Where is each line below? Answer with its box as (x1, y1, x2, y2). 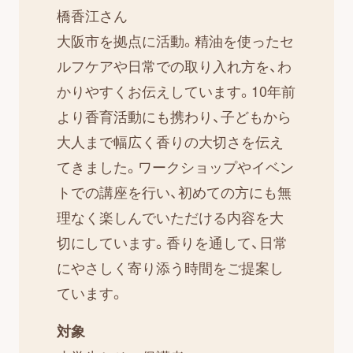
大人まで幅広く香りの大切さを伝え (56, 131, 284, 152)
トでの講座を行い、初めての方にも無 (56, 181, 292, 203)
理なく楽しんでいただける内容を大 (56, 206, 284, 228)
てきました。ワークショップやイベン (56, 156, 294, 177)
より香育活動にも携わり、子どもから (56, 106, 292, 127)
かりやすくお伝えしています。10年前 (56, 80, 295, 102)
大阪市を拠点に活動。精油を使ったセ (56, 30, 294, 51)
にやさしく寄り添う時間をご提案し (56, 257, 284, 278)
